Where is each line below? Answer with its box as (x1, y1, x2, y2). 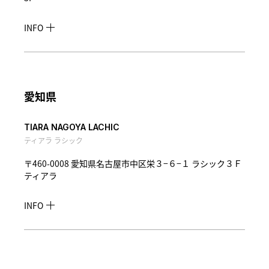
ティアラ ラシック (23, 135, 83, 145)
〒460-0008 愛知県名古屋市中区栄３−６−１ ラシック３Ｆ (23, 157, 242, 169)
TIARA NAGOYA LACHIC (23, 122, 119, 132)
